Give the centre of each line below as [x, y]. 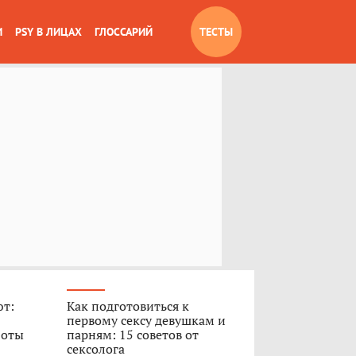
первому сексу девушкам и [146, 320]
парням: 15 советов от [132, 335]
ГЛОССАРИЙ [124, 32]
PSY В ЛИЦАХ [48, 32]
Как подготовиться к [128, 306]
